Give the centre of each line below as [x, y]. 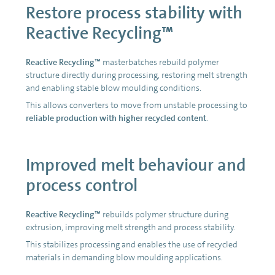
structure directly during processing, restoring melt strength [137, 75]
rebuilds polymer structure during [165, 215]
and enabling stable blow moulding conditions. [114, 88]
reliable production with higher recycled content [116, 118]
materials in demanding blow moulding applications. [124, 258]
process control [82, 186]
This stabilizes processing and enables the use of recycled [132, 245]
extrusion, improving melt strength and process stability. [130, 227]
